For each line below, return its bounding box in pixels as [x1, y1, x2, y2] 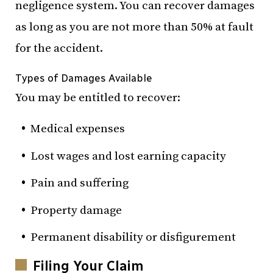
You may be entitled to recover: [15, 91, 180, 105]
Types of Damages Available [15, 72, 152, 84]
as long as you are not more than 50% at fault [15, 20, 253, 34]
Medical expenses [30, 122, 125, 136]
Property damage [30, 203, 122, 218]
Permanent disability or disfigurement [30, 230, 236, 244]
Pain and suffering [30, 176, 129, 190]
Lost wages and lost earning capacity [30, 149, 226, 163]
